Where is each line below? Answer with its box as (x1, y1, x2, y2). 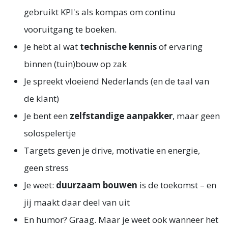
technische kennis (80, 41, 157, 53)
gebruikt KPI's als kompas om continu (24, 6, 176, 18)
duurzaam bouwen (56, 179, 137, 191)
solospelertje (24, 127, 76, 139)
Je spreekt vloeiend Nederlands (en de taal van (24, 75, 209, 88)
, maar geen (173, 110, 220, 122)
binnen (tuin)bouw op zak (24, 58, 127, 70)
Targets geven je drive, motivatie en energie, (24, 145, 200, 157)
